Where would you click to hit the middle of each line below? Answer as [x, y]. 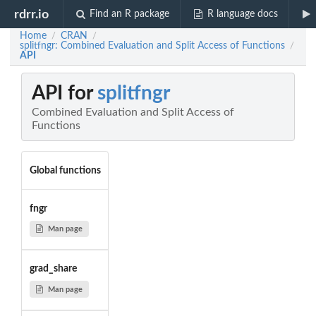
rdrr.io [32, 14]
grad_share [53, 269]
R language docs [242, 14]
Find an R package [130, 14]
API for [65, 93]
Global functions [65, 170]
